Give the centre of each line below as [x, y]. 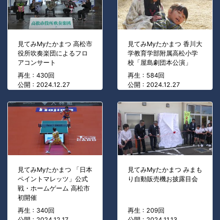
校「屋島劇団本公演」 [160, 63]
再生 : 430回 [36, 76]
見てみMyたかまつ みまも [165, 170]
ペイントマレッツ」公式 [53, 179]
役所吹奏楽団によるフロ [53, 54]
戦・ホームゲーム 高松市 [54, 189]
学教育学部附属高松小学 [163, 54]
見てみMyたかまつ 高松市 [55, 44]
